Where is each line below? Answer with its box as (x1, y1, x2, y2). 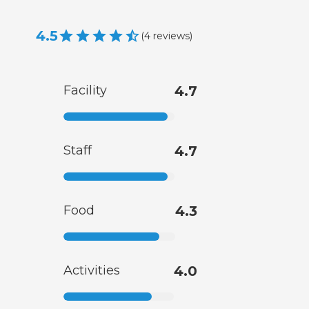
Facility (63, 83, 107, 99)
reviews (153, 29, 190, 42)
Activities (63, 263, 120, 279)
